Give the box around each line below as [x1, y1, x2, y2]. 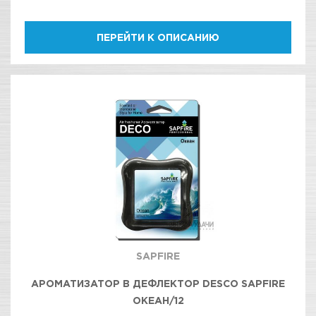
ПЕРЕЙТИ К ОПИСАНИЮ [97, 32, 219, 42]
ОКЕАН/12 [132, 295, 184, 305]
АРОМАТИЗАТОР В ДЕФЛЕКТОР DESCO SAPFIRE [31, 278, 285, 288]
